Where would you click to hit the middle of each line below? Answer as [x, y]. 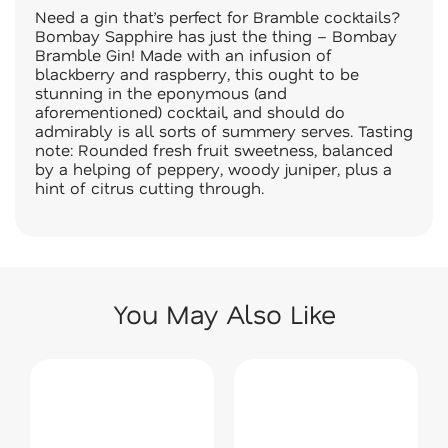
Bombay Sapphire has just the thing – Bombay [216, 35]
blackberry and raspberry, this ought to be [197, 73]
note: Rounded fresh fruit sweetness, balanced [214, 149]
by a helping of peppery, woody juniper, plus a [213, 168]
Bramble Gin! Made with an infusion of [183, 54]
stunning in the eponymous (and [161, 92]
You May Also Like [224, 313]
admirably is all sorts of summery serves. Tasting [224, 130]
